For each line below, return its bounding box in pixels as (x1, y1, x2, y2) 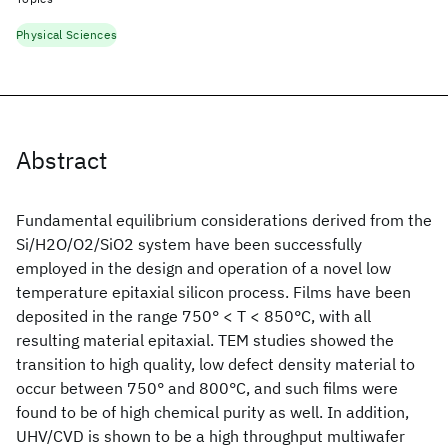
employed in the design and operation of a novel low (16, 258, 391, 278)
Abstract (16, 144, 107, 176)
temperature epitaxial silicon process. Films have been (16, 282, 411, 302)
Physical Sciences (16, 27, 118, 42)
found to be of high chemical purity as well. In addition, (16, 402, 409, 422)
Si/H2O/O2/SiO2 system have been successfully (16, 234, 362, 254)
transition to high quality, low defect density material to (16, 354, 415, 374)
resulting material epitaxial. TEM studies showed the (16, 330, 394, 350)
